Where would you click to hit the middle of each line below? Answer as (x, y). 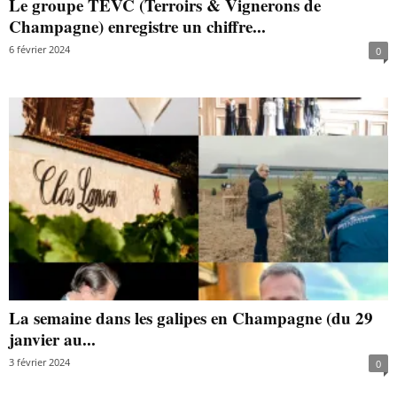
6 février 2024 (39, 50)
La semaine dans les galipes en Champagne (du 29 (191, 317)
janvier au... (52, 339)
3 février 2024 (39, 362)
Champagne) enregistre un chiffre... (137, 27)
